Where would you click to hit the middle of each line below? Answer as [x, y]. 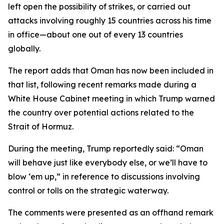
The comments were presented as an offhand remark [111, 212]
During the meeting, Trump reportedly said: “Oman [106, 148]
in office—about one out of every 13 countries [95, 34]
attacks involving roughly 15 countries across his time [110, 20]
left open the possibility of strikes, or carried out [99, 6]
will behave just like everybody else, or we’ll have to [108, 162]
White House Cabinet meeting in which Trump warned [111, 98]
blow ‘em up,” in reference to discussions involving [104, 176]
